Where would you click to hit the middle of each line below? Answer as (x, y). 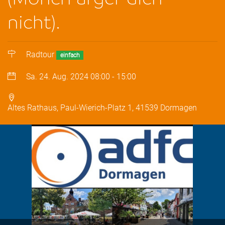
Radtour (40, 54)
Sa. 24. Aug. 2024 (58, 77)
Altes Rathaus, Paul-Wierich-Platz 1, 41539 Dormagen (102, 108)
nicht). (34, 21)
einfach (70, 55)
